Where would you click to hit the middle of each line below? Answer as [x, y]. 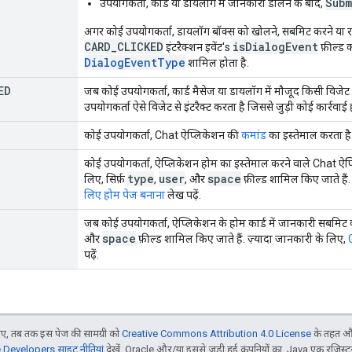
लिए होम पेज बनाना [125, 194]
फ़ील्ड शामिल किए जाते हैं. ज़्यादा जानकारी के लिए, [242, 238]
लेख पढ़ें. [183, 194]
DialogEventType [135, 62]
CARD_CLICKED [124, 46]
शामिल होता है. [217, 62]
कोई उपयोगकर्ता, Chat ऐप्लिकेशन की [163, 135]
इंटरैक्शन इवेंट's [198, 47]
